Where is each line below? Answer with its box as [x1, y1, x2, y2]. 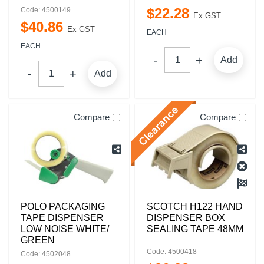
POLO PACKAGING [21, 202, 105, 212]
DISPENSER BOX [147, 213, 225, 223]
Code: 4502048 [21, 250, 71, 258]
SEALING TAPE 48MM [147, 224, 243, 234]
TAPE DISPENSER [21, 213, 104, 223]
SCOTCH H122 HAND [147, 202, 243, 212]
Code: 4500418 [147, 247, 197, 256]
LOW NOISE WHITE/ [21, 224, 109, 234]
